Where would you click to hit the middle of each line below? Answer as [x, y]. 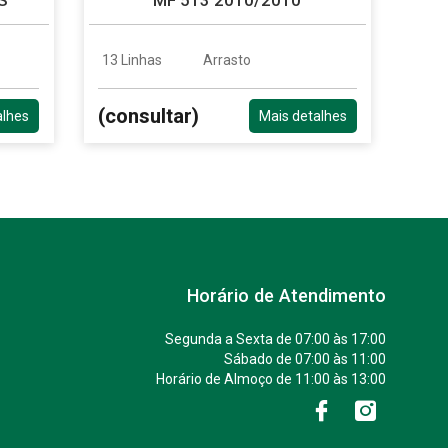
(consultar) [149, 115]
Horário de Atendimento [286, 295]
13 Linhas [131, 59]
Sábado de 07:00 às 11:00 [305, 358]
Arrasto [227, 59]
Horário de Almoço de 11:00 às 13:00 [271, 378]
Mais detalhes [302, 115]
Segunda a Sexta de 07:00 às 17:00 [275, 338]
